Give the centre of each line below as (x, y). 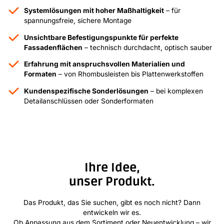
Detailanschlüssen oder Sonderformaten (89, 101)
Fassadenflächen (53, 47)
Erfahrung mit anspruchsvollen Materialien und (105, 64)
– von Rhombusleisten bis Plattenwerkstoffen (130, 74)
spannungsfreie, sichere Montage (78, 20)
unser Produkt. (112, 182)
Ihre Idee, (112, 168)
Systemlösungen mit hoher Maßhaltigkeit (94, 10)
